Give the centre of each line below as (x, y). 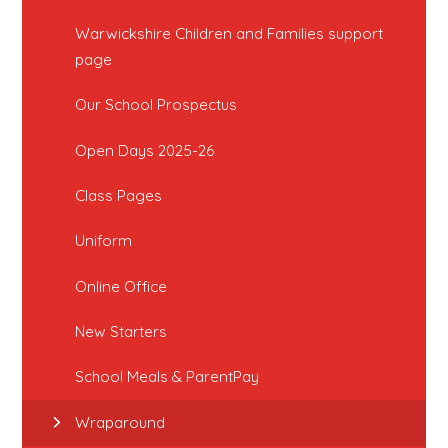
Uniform (104, 241)
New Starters (121, 332)
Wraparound (120, 422)
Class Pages (119, 196)
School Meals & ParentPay (167, 377)
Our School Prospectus (156, 105)
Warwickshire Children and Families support (229, 34)
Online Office (121, 286)
